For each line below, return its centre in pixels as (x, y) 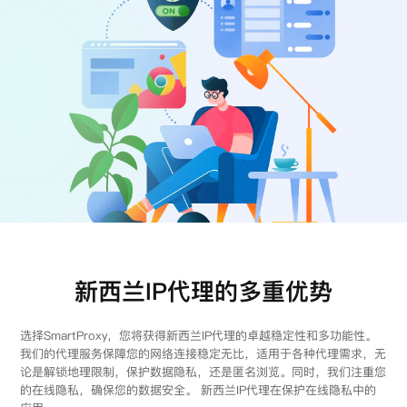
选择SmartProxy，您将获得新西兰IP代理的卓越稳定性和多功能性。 (198, 335)
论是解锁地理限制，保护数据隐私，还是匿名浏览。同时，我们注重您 (203, 371)
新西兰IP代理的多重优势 (203, 291)
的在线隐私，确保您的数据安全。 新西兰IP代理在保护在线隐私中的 (198, 389)
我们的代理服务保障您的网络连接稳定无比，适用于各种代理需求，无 (203, 353)
